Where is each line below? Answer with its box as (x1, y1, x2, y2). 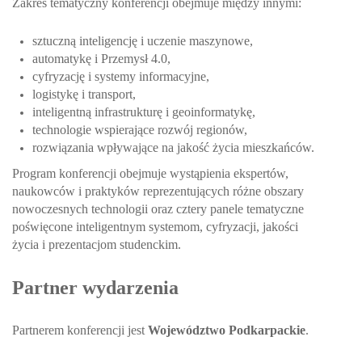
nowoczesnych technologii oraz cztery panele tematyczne (12, 201, 304, 216)
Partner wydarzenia (12, 276, 179, 298)
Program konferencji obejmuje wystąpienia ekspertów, (12, 166, 288, 180)
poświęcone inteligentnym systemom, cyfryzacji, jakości (12, 219, 298, 234)
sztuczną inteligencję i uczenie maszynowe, (32, 33, 253, 48)
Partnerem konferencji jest (12, 322, 148, 337)
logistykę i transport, (32, 86, 136, 101)
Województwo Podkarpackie (148, 322, 305, 337)
